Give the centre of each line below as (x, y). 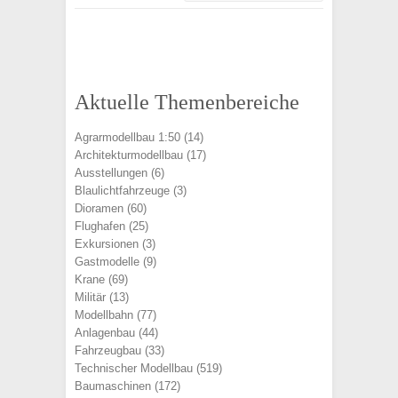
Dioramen (99, 208)
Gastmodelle (107, 262)
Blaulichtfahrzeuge (122, 191)
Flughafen (100, 226)
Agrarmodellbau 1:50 (127, 137)
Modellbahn (104, 315)
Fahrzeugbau (108, 350)
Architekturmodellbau (129, 155)
